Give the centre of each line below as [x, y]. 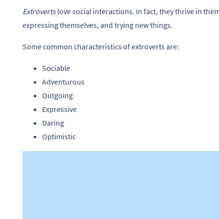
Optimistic [59, 137]
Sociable [56, 68]
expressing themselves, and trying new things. [98, 25]
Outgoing [57, 96]
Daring [53, 123]
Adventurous [63, 82]
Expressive [59, 109]
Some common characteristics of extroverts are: [101, 47]
